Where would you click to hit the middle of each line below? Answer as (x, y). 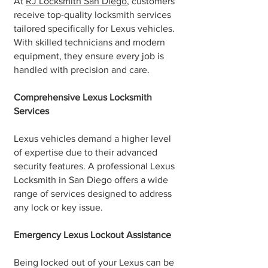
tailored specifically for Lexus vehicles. (94, 28)
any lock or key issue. (58, 207)
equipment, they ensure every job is (89, 56)
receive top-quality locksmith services (92, 15)
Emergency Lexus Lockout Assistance (92, 235)
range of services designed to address (93, 194)
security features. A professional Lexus (94, 166)
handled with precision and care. (82, 70)
